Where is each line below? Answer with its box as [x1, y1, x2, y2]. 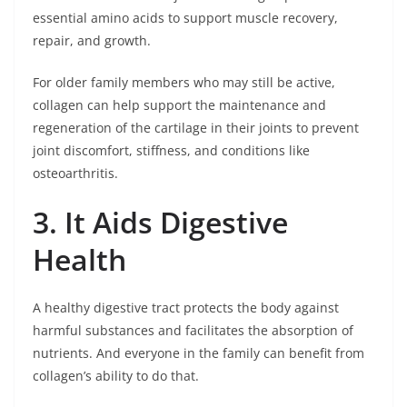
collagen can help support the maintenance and [33, 96, 326, 114]
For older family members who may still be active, [33, 74, 335, 92]
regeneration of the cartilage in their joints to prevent [33, 119, 359, 137]
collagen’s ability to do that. [33, 367, 199, 385]
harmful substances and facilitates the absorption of [33, 322, 353, 340]
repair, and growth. [33, 32, 151, 50]
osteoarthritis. [33, 164, 118, 183]
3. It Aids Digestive [33, 203, 288, 243]
